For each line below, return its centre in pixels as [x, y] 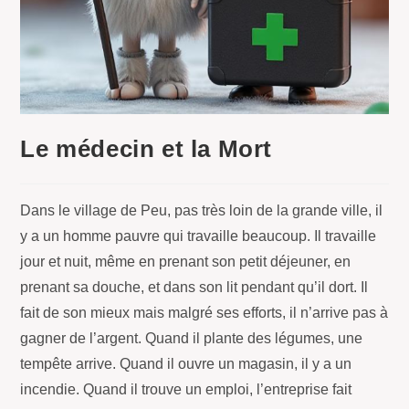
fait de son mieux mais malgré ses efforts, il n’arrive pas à [204, 313]
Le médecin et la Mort [147, 149]
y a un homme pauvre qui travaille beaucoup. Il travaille [199, 236]
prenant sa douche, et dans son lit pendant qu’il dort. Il [194, 288]
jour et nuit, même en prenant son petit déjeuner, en [186, 262]
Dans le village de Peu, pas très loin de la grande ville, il [202, 211]
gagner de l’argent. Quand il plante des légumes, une [192, 339]
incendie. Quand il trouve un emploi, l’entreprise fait [186, 390]
